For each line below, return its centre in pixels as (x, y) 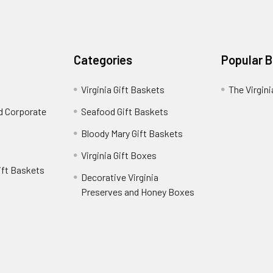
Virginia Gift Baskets (123, 89)
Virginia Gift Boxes (119, 155)
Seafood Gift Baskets (125, 111)
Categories (103, 60)
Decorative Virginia (120, 177)
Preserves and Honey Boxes (138, 192)
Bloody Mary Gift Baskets (132, 133)
